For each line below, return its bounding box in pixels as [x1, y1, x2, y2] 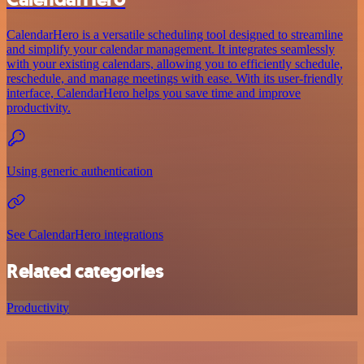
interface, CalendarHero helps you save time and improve [6, 86, 301, 101]
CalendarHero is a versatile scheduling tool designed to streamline [6, 28, 343, 42]
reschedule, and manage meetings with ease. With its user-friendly [6, 71, 343, 86]
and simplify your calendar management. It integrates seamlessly [6, 42, 335, 57]
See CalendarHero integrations [6, 227, 163, 242]
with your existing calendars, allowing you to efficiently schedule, [6, 57, 343, 71]
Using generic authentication [6, 164, 153, 179]
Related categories [6, 258, 164, 285]
